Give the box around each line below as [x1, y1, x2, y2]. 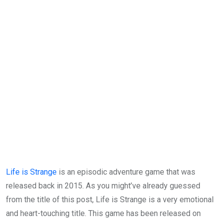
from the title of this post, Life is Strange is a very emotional [6, 195, 214, 204]
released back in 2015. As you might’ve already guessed [6, 181, 200, 190]
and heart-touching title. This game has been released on [6, 209, 201, 218]
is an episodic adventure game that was [57, 167, 195, 177]
